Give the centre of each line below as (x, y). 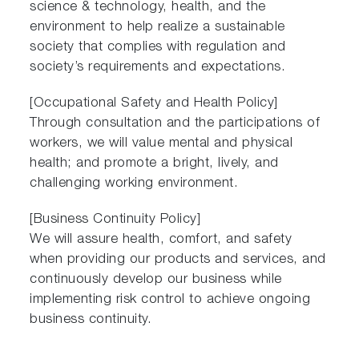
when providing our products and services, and (178, 260)
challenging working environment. (134, 184)
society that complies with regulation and (158, 47)
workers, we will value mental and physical (161, 143)
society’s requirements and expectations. (158, 67)
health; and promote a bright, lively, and (154, 163)
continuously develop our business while (156, 280)
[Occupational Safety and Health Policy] (154, 103)
